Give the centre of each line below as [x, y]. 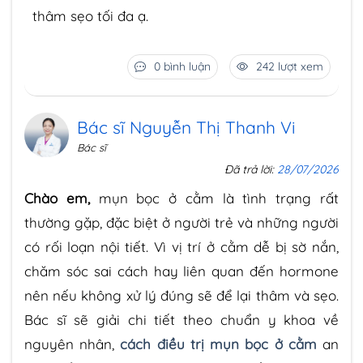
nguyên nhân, [73, 344]
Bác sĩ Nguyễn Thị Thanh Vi [186, 127]
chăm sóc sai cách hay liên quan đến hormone [181, 271]
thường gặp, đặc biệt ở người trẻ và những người [181, 223]
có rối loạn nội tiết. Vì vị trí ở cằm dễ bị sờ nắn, [181, 247]
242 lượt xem [290, 67]
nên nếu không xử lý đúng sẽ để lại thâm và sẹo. [181, 296]
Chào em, [62, 199]
